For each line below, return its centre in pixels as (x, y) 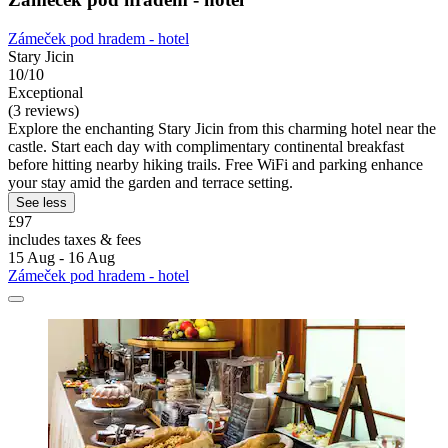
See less (41, 202)
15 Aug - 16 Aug (61, 257)
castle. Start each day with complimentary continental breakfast (206, 146)
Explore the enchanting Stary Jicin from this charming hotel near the (222, 128)
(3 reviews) (43, 110)
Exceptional (45, 92)
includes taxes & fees (74, 239)
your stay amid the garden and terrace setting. (150, 182)
